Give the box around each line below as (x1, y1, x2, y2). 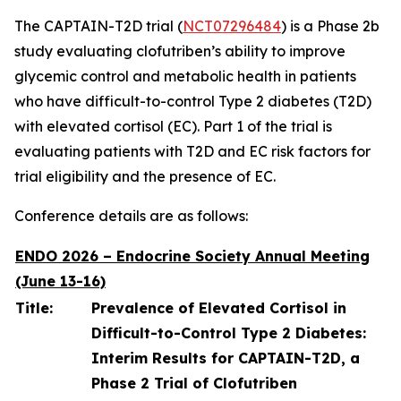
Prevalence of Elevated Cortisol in (91, 299, 346, 317)
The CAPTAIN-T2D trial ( (14, 17, 183, 35)
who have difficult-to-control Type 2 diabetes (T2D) (14, 92, 371, 110)
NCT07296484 (183, 17, 281, 35)
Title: (15, 299, 53, 317)
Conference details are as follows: (14, 207, 248, 225)
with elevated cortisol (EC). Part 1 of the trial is (14, 117, 332, 135)
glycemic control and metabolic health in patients (14, 67, 356, 85)
